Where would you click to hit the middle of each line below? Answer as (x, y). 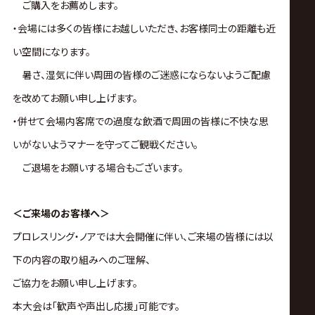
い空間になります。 (51, 52)
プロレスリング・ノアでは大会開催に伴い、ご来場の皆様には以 (143, 237)
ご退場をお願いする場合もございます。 (98, 168)
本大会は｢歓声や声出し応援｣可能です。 (96, 306)
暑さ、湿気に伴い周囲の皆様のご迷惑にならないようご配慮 (141, 75)
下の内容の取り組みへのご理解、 (81, 260)
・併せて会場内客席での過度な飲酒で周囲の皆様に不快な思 (140, 121)
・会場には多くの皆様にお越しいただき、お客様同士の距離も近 (144, 28)
